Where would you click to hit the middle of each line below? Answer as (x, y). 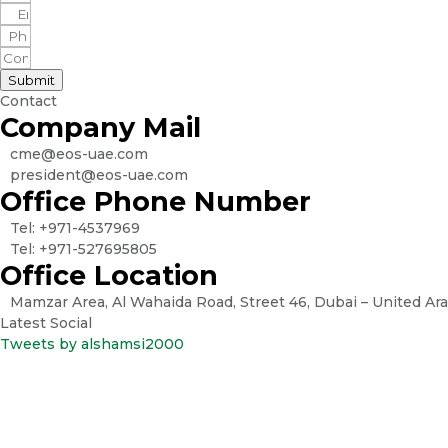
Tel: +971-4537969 (75, 228)
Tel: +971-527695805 (83, 249)
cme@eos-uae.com (79, 154)
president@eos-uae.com (99, 175)
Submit (31, 80)
